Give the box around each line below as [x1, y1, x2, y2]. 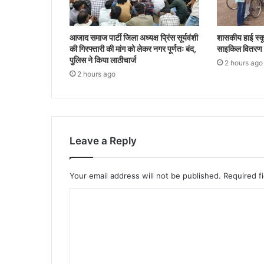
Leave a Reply [70, 134, 137, 147]
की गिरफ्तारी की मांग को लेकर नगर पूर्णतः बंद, [70, 43, 196, 54]
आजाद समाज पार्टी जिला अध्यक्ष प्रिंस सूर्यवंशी [70, 32, 198, 42]
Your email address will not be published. [70, 170, 221, 180]
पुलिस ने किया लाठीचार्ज [70, 54, 138, 65]
